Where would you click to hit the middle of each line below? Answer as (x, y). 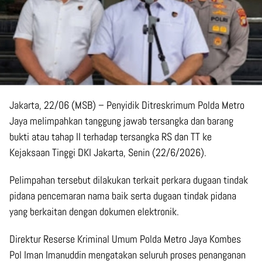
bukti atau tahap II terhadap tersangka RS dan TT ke (111, 137)
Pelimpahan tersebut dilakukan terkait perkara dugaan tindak (129, 180)
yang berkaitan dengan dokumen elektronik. (94, 212)
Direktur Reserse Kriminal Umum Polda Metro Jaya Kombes (125, 239)
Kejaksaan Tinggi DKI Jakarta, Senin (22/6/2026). (108, 153)
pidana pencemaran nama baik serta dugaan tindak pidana (123, 196)
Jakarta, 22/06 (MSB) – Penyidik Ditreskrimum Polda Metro (127, 105)
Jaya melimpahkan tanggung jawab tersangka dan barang (121, 121)
